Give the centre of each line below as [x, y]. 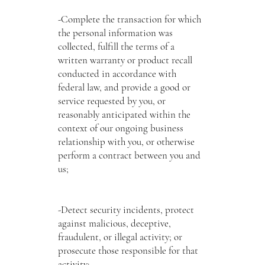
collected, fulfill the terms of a [116, 46]
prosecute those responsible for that [128, 250]
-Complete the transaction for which [129, 19]
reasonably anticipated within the [124, 114]
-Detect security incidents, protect [126, 209]
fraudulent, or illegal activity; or [120, 237]
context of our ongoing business [120, 128]
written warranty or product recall [125, 60]
